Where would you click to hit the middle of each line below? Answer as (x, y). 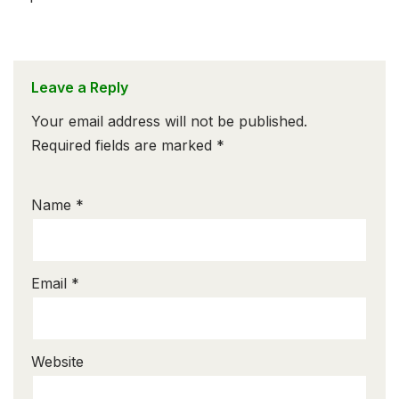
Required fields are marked (124, 146)
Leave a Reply (80, 88)
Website (57, 362)
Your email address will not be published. (169, 122)
